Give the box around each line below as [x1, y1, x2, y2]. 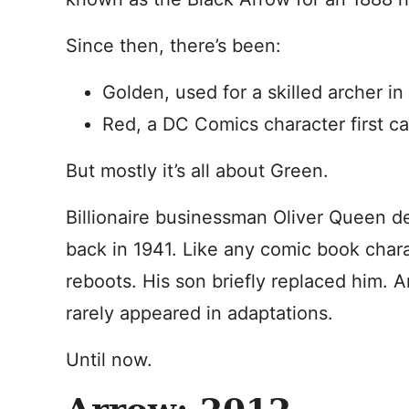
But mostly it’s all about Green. [66, 160, 329, 182]
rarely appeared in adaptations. [66, 302, 333, 324]
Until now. [66, 349, 152, 371]
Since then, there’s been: [66, 35, 281, 57]
